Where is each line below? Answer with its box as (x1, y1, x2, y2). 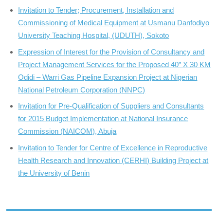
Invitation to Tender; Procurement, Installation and (18, 6, 174, 14)
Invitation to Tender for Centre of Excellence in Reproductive (18, 143, 208, 152)
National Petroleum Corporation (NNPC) (18, 85, 145, 94)
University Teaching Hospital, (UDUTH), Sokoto (18, 31, 169, 39)
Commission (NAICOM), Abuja (18, 127, 117, 136)
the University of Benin (18, 168, 90, 177)
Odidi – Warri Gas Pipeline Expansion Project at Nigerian (18, 73, 198, 81)
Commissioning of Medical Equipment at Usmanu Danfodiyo (18, 18, 210, 27)
